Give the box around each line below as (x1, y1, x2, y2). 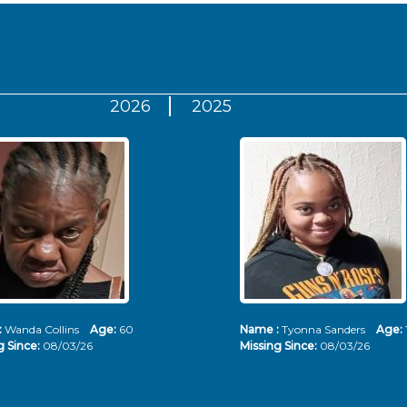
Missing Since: (240, 339, 320, 352)
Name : (240, 323, 279, 336)
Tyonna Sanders (279, 323, 376, 336)
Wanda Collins (2, 323, 90, 336)
